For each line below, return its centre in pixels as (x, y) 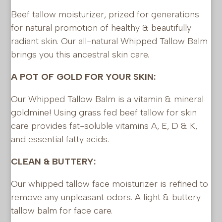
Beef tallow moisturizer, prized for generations (105, 14)
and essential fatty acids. (60, 139)
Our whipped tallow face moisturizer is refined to (110, 184)
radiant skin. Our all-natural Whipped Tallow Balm (110, 41)
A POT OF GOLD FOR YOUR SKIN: (83, 77)
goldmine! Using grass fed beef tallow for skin (104, 112)
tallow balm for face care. (62, 210)
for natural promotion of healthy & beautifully (101, 28)
